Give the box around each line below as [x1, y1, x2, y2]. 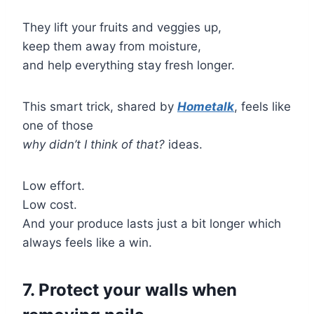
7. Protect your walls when [22, 279, 237, 300]
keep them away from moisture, [22, 39, 201, 53]
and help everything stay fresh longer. [22, 57, 235, 72]
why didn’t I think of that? [22, 137, 165, 151]
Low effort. [22, 178, 85, 193]
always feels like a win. [22, 235, 152, 250]
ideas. [165, 137, 203, 151]
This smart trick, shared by [22, 99, 177, 114]
